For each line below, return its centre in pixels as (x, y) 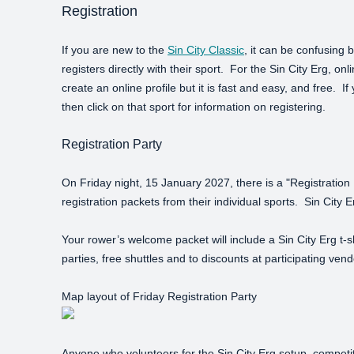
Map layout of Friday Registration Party (159, 296)
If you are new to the (115, 50)
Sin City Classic (206, 50)
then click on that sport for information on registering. (194, 107)
